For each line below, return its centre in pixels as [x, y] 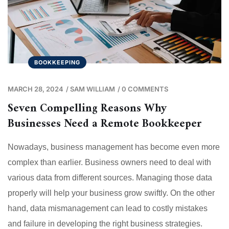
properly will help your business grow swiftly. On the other [111, 193]
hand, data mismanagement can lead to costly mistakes [108, 208]
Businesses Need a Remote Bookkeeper [105, 124]
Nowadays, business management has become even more [114, 147]
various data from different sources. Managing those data [110, 177]
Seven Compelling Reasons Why [87, 108]
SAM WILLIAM [93, 89]
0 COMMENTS [145, 89]
